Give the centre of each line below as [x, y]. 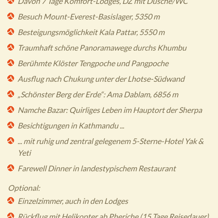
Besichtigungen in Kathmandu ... [71, 125]
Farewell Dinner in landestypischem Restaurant [97, 168]
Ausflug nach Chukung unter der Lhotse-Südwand [101, 79]
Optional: [24, 188]
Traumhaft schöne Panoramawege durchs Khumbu [102, 47]
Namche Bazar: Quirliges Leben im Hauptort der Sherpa [110, 110]
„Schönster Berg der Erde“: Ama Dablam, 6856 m [98, 94]
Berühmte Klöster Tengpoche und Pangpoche [93, 63]
